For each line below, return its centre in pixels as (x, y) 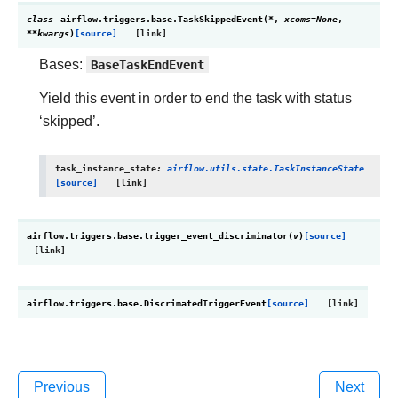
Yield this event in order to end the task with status (195, 98)
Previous (62, 387)
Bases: (63, 64)
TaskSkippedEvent (220, 19)
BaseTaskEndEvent (147, 64)
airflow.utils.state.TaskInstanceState (266, 168)
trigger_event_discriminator (216, 236)
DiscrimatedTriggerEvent (205, 303)
